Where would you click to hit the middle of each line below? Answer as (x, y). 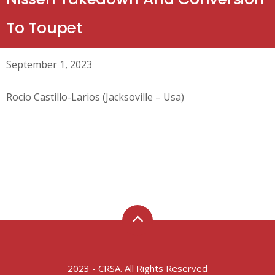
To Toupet (44, 28)
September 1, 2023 (49, 64)
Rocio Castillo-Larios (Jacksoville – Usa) (95, 97)
